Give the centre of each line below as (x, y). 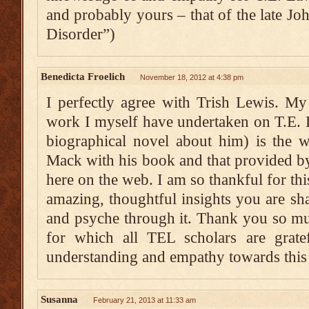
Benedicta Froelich (83, 76)
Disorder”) (81, 34)
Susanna (59, 299)
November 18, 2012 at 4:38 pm (192, 77)
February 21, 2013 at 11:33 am (144, 300)
